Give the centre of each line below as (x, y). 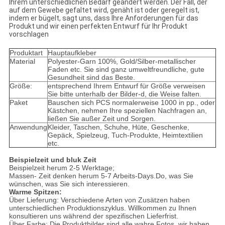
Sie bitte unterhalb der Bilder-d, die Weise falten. (124, 94)
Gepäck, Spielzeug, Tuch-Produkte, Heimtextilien (125, 135)
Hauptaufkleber (72, 53)
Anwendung (28, 127)
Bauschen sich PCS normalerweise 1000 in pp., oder (131, 103)
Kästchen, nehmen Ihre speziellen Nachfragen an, (127, 111)
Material (22, 62)
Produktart (26, 53)
